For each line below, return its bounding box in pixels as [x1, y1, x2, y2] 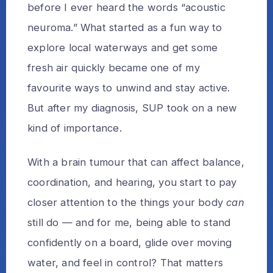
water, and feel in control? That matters [27, 256, 224, 269]
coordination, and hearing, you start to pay [27, 175, 237, 188]
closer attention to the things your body [27, 196, 227, 208]
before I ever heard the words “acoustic [27, 1, 225, 13]
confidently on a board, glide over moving [27, 236, 232, 249]
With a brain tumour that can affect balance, [27, 155, 244, 168]
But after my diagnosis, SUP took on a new [27, 102, 238, 114]
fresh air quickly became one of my [27, 62, 200, 74]
